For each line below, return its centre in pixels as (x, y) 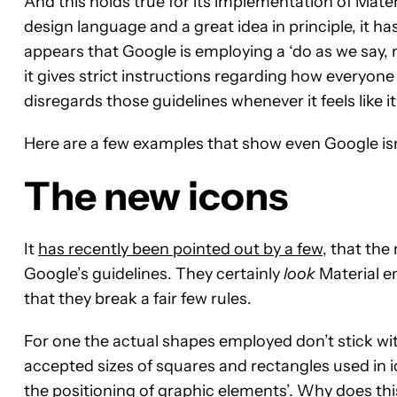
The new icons (156, 196)
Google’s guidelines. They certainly (154, 274)
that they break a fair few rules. (138, 299)
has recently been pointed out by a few (180, 249)
